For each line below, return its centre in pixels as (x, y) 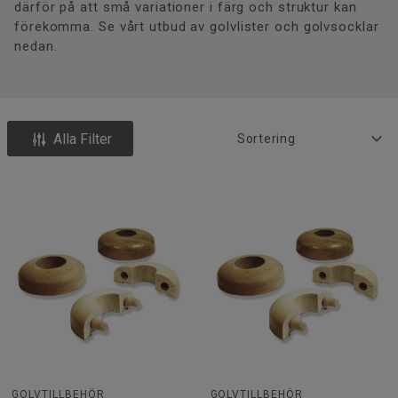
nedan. (36, 46)
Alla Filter (83, 139)
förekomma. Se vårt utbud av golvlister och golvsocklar (197, 26)
